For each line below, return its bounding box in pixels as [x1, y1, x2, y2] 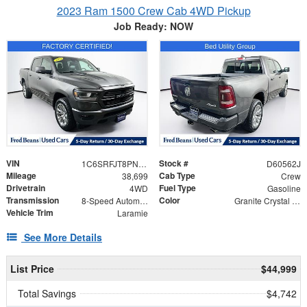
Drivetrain [6, 181, 45, 194]
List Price [10, 261, 54, 275]
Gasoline [267, 182, 301, 194]
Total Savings [18, 286, 76, 300]
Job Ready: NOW [114, 19, 193, 33]
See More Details [24, 230, 102, 244]
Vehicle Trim [6, 206, 53, 219]
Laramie [116, 206, 148, 219]
